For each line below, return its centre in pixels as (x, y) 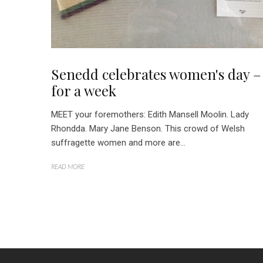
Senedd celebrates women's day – (156, 74)
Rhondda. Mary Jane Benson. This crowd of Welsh (148, 129)
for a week (84, 90)
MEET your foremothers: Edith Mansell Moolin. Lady (150, 114)
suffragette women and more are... (118, 143)
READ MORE (68, 166)
